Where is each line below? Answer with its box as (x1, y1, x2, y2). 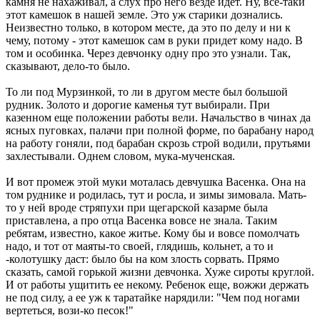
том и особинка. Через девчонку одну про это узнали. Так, (6, 46, 291, 59)
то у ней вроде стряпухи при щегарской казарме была (6, 201, 268, 214)
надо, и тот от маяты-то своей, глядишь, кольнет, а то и (6, 239, 274, 252)
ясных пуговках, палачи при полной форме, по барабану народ (6, 124, 314, 136)
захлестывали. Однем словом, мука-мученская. (6, 149, 235, 162)
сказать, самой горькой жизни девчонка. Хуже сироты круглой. (6, 265, 314, 278)
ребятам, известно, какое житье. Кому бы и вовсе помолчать (6, 226, 299, 239)
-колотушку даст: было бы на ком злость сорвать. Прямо (6, 252, 279, 265)
